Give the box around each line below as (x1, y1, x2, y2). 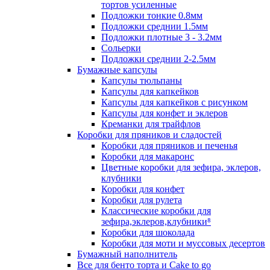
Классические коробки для (101, 206, 211, 216)
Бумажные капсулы (77, 64, 157, 75)
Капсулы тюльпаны (101, 75, 182, 86)
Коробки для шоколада (101, 227, 195, 237)
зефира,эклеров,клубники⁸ (101, 216, 211, 227)
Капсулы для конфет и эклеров (101, 108, 228, 118)
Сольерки (101, 43, 141, 53)
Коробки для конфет (101, 184, 184, 194)
